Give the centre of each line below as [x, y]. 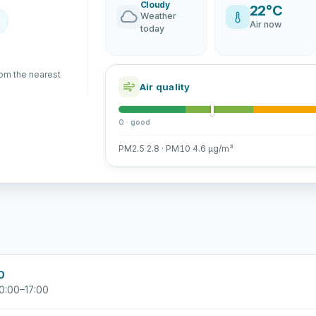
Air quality [165, 86]
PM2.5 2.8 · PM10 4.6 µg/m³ [176, 148]
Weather [158, 16]
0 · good [134, 122]
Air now [265, 24]
